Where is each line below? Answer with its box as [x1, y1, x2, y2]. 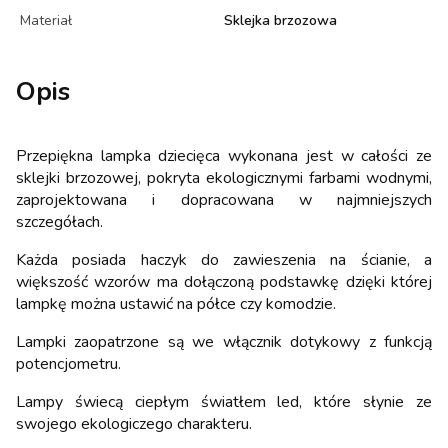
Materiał [20, 10, 72, 30]
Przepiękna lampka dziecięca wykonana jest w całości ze [16, 144, 432, 167]
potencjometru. [16, 352, 121, 375]
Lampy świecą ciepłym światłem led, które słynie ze [16, 390, 432, 413]
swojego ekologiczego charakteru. [16, 412, 252, 435]
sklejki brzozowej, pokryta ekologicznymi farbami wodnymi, [16, 166, 432, 189]
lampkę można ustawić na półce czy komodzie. [16, 292, 336, 315]
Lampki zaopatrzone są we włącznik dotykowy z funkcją [16, 330, 432, 353]
